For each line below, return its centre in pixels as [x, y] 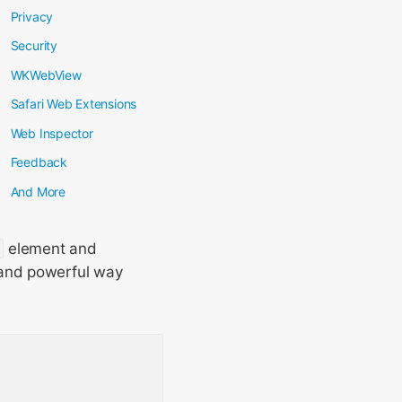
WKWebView [46, 74]
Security [34, 45]
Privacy [32, 16]
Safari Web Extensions [74, 104]
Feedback [39, 162]
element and [50, 249]
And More [38, 191]
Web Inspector [52, 133]
